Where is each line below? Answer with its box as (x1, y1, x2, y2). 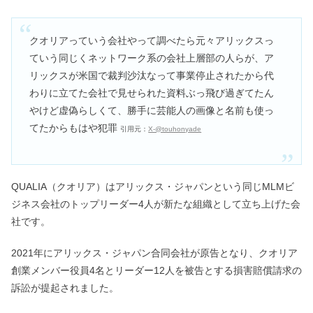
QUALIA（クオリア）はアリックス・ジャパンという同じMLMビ (11, 181, 294, 193)
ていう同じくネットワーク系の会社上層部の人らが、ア (29, 52, 275, 64)
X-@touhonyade (148, 124, 202, 133)
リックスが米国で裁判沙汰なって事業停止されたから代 (29, 69, 275, 81)
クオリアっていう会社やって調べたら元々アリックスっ (29, 34, 275, 46)
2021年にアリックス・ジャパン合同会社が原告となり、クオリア (11, 247, 298, 259)
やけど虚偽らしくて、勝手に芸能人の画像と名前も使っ (29, 104, 275, 116)
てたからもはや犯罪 (29, 122, 121, 133)
